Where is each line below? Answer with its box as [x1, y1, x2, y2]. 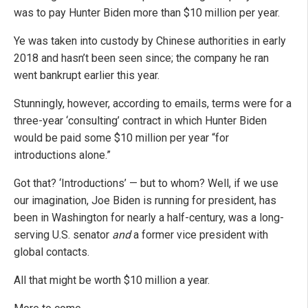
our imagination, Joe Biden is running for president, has [14, 194, 276, 208]
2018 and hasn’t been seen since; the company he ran [14, 52, 269, 65]
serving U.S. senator [14, 228, 112, 242]
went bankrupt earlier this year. [14, 69, 159, 82]
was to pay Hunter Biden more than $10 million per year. [14, 6, 280, 20]
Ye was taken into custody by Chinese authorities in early [14, 34, 286, 48]
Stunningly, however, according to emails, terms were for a [14, 97, 291, 111]
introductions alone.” [14, 148, 111, 162]
